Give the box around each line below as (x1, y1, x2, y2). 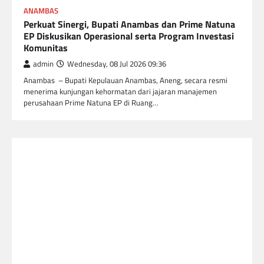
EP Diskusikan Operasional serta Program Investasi (24, 28, 234, 43)
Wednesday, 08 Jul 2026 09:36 (67, 58, 166, 70)
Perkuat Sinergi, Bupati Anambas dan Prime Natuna (24, 16, 235, 31)
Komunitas (24, 40, 68, 55)
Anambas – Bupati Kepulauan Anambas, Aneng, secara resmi (24, 74, 227, 86)
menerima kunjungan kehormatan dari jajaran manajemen (24, 85, 217, 97)
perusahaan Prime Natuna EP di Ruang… (24, 96, 158, 108)
